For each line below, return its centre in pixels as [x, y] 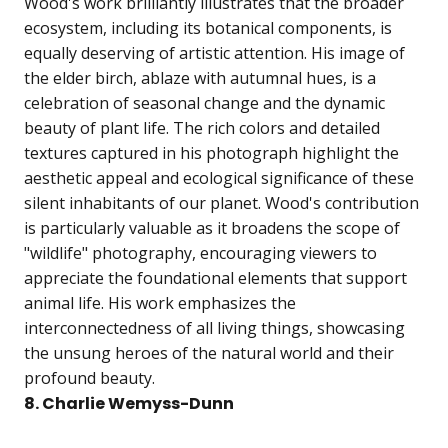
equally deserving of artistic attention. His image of [214, 53]
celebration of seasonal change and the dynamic [204, 103]
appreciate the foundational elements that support [215, 278]
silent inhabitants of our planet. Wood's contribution [221, 203]
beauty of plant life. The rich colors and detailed [202, 128]
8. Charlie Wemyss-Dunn [129, 404]
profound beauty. [89, 378]
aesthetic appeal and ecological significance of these [219, 178]
